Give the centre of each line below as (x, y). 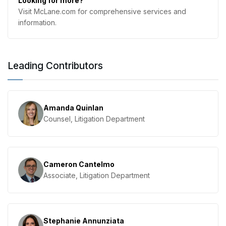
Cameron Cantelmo (79, 164)
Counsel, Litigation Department (94, 119)
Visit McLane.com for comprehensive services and (102, 11)
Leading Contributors (55, 66)
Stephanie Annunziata (84, 220)
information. (37, 22)
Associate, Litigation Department (97, 175)
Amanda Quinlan (73, 107)
